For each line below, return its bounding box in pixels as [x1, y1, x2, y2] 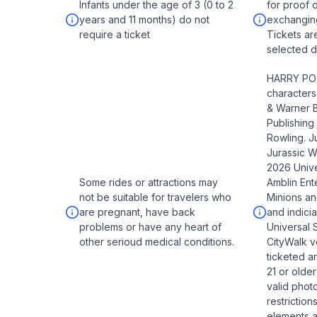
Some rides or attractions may [79, 176, 218, 188]
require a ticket [79, 28, 150, 40]
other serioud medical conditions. [79, 236, 234, 248]
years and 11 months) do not [79, 13, 209, 25]
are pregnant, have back [79, 206, 195, 218]
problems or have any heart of [79, 221, 221, 233]
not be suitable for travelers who [79, 191, 231, 203]
